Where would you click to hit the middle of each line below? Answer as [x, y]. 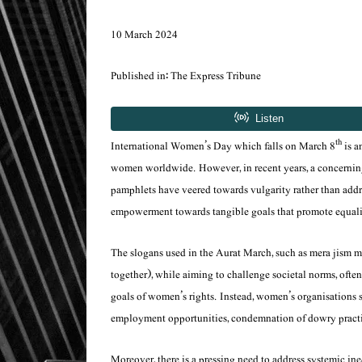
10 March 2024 [144, 34]
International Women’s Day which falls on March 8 [223, 147]
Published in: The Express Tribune [186, 76]
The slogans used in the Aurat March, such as [210, 253]
